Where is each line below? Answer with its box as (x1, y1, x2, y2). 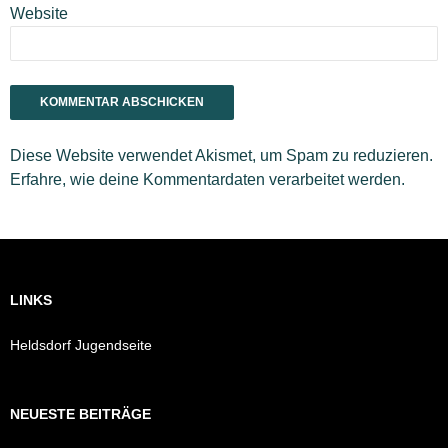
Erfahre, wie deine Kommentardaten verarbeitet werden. (10, 171, 405, 189)
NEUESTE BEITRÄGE (10, 406, 151, 423)
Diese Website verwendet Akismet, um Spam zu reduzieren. (10, 147, 433, 165)
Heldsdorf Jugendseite (10, 337, 152, 354)
